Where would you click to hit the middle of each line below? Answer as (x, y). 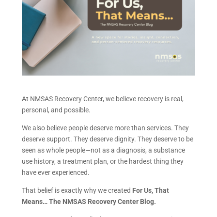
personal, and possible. (56, 110)
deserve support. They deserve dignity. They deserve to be (107, 139)
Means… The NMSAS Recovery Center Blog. (89, 201)
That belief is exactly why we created (77, 190)
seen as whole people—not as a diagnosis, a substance (103, 150)
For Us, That (150, 190)
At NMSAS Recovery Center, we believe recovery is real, (102, 99)
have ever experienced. (55, 172)
